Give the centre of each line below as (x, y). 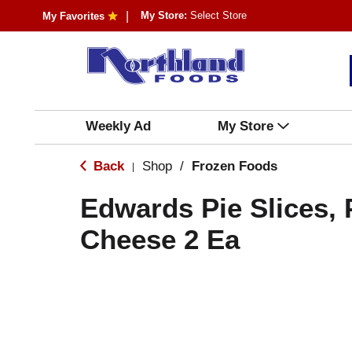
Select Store (218, 15)
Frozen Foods (235, 166)
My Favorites (73, 16)
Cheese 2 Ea (160, 239)
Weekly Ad (118, 126)
